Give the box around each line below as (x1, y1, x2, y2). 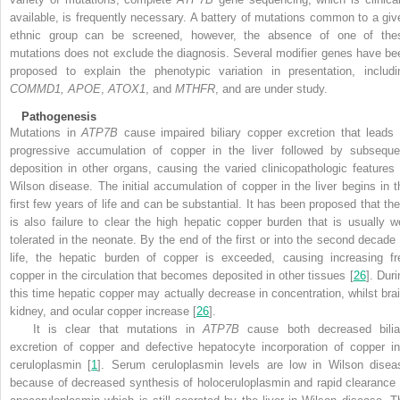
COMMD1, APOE (10, 82, 101, 96)
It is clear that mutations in (33, 322, 204, 337)
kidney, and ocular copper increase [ (10, 304, 196, 319)
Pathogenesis (21, 110, 96, 124)
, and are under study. (215, 82, 328, 96)
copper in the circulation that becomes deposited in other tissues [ (10, 269, 354, 283)
